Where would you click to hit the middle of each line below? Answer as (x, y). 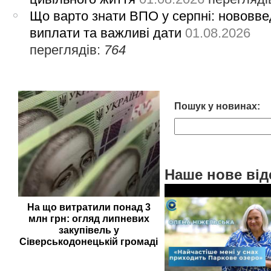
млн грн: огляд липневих (89, 219)
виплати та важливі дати (106, 33)
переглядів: (67, 50)
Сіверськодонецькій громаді (89, 242)
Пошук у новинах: (217, 106)
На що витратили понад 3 (89, 207)
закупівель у (89, 230)
